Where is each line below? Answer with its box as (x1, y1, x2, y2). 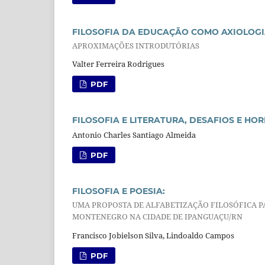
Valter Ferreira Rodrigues (72, 59, 164, 70)
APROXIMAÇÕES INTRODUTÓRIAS (72, 40, 199, 51)
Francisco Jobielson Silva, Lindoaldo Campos (72, 230, 234, 241)
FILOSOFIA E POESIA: (72, 186, 165, 197)
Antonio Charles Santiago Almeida (72, 130, 196, 141)
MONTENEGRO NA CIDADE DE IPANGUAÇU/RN (72, 211, 243, 222)
